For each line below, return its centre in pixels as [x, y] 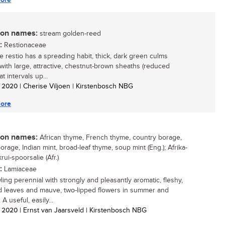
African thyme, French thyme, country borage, [110, 138]
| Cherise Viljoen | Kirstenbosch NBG [75, 86]
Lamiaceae [19, 169]
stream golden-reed [69, 34]
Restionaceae [24, 45]
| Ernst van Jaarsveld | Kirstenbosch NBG [82, 210]
